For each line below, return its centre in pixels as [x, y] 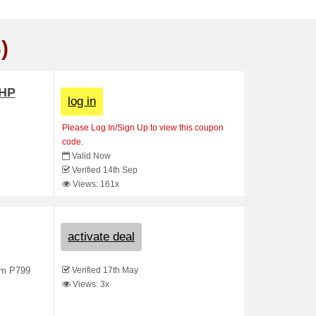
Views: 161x [95, 184]
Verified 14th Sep [104, 170]
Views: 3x [90, 284]
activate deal [101, 237]
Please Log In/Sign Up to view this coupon [143, 128]
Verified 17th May [104, 270]
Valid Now [91, 156]
